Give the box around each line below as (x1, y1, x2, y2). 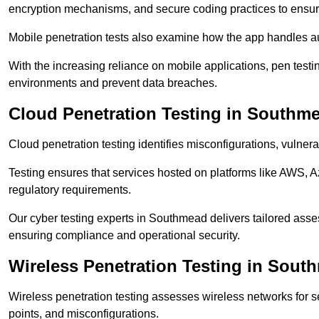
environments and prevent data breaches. (9, 77, 217, 90)
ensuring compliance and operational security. (9, 229, 240, 242)
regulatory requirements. (9, 184, 131, 197)
